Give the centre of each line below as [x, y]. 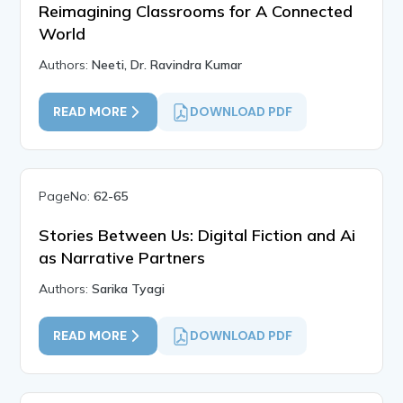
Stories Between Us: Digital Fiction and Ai [197, 236]
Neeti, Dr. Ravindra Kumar [167, 65]
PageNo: [67, 197]
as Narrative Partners [122, 258]
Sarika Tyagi [129, 289]
